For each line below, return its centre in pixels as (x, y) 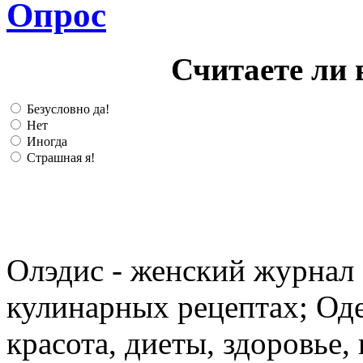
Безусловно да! (66, 109)
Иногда (45, 141)
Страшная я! (59, 157)
